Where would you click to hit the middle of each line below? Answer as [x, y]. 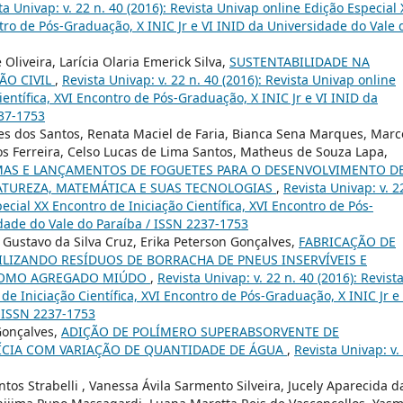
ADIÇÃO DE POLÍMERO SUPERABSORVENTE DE [200, 331]
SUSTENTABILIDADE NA [300, 61]
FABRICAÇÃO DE [347, 241]
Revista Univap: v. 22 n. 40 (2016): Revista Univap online [229, 79]
